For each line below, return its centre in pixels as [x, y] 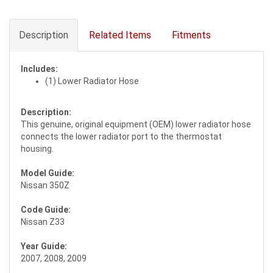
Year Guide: [44, 246]
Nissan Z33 [43, 222]
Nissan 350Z [45, 185]
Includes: [39, 69]
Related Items [120, 35]
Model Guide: [48, 173]
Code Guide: [46, 209]
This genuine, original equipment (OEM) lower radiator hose [136, 124]
